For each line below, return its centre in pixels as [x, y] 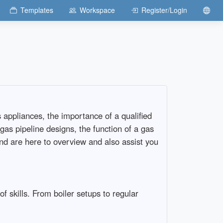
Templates [37, 10]
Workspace [97, 10]
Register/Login [164, 10]
